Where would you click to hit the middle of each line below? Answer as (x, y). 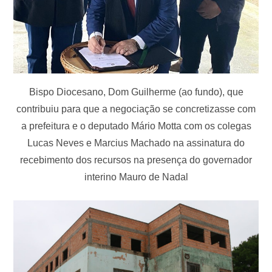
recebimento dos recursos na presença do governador (136, 160)
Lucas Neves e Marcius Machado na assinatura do (136, 143)
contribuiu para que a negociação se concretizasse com (136, 109)
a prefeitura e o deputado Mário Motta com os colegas (136, 126)
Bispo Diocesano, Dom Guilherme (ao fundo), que (136, 92)
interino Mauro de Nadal (136, 177)
